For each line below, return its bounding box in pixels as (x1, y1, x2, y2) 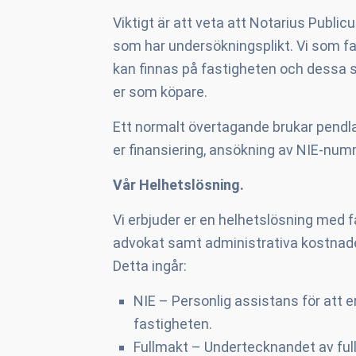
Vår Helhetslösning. (113, 176, 244, 193)
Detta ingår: (113, 257, 187, 274)
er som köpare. (113, 83, 207, 100)
